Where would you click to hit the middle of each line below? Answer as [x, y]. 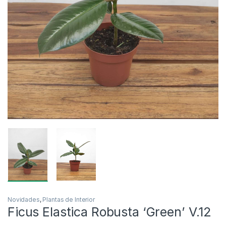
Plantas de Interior [69, 199]
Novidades [24, 199]
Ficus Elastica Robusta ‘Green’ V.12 [110, 212]
